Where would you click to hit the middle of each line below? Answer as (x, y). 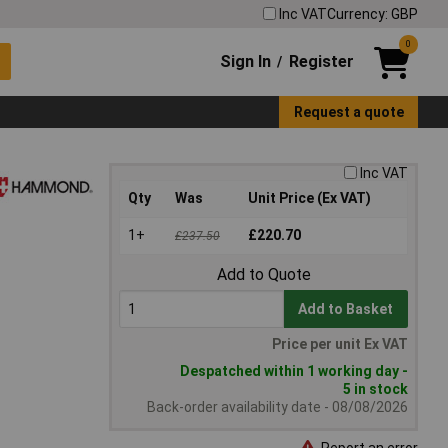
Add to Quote (263, 275)
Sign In (246, 61)
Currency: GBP (372, 13)
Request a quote (348, 111)
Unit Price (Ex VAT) (309, 198)
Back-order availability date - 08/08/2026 (277, 407)
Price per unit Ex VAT (340, 344)
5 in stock (375, 389)
